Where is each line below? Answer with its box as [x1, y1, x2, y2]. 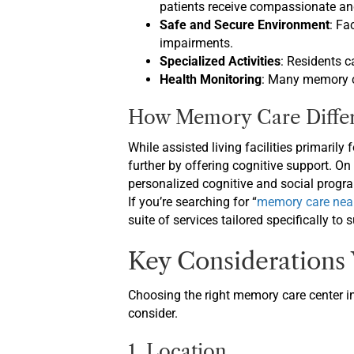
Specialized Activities [160, 54, 281, 69]
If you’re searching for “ [128, 194, 257, 209]
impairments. [160, 36, 233, 51]
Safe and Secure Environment [160, 17, 330, 32]
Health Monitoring [160, 72, 262, 87]
